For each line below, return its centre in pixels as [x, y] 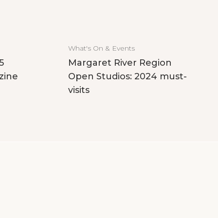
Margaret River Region [120, 63]
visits [79, 90]
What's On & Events [101, 48]
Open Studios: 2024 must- [127, 76]
